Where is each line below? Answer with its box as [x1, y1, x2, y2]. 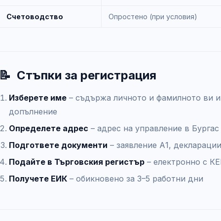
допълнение [9, 107, 57, 116]
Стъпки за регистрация [17, 68, 156, 82]
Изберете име [9, 93, 67, 103]
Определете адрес [9, 123, 88, 133]
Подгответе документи [9, 140, 108, 150]
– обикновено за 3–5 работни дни [67, 174, 203, 184]
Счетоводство [6, 12, 63, 21]
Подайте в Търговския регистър [9, 157, 145, 167]
